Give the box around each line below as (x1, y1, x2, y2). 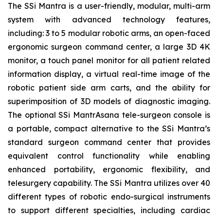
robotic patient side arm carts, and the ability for (8, 82, 210, 92)
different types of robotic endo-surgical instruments (8, 191, 210, 201)
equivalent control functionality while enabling (8, 150, 210, 161)
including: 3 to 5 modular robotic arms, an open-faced (8, 28, 210, 38)
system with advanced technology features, (8, 14, 210, 24)
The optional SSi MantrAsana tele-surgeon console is (8, 109, 210, 120)
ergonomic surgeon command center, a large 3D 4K (8, 41, 210, 52)
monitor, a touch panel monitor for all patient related (8, 55, 210, 65)
